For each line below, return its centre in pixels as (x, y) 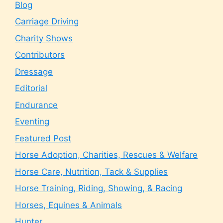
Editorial (31, 88)
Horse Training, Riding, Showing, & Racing (99, 188)
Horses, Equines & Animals (68, 205)
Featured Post (43, 138)
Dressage (34, 71)
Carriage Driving (47, 21)
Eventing (32, 121)
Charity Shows (44, 38)
